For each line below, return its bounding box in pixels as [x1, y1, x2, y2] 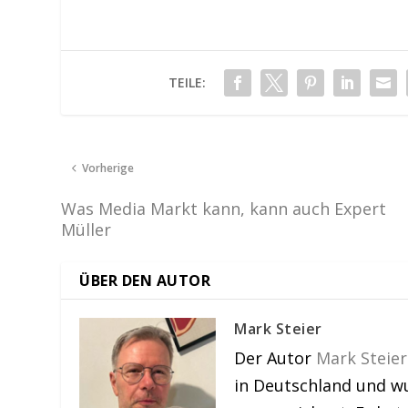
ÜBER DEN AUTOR [79, 270, 211, 291]
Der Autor [234, 346, 317, 369]
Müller [61, 218, 112, 240]
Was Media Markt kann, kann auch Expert [61, 197, 387, 219]
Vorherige [82, 159, 135, 176]
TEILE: [168, 73, 207, 91]
